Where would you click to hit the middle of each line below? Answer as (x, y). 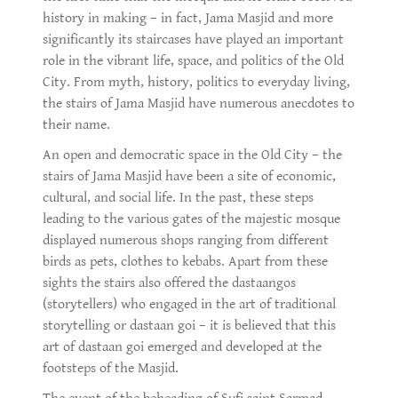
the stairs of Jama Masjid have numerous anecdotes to (199, 103)
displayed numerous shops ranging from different (186, 240)
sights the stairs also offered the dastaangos (169, 283)
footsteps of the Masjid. (112, 368)
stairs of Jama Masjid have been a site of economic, (189, 176)
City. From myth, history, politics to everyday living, (196, 82)
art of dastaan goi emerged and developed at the (182, 346)
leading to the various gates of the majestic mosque (191, 219)
